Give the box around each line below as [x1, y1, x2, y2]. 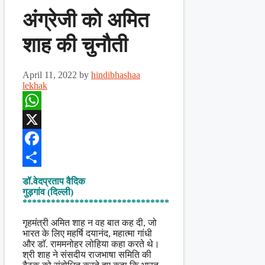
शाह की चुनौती [22, 34, 128, 57]
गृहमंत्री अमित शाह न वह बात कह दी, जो [22, 218, 157, 228]
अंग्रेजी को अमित [22, 9, 149, 33]
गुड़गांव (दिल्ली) [22, 187, 76, 198]
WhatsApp [22, 114, 63, 125]
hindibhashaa [91, 70, 140, 80]
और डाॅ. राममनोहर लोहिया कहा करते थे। [22, 239, 160, 250]
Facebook [22, 152, 59, 163]
